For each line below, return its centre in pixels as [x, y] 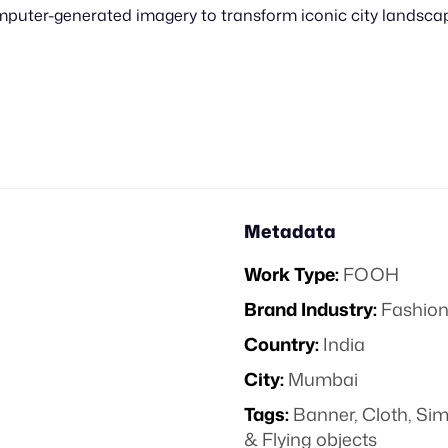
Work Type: [291, 274]
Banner [323, 414]
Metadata [290, 231]
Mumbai [323, 379]
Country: [281, 344]
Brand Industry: [310, 309]
